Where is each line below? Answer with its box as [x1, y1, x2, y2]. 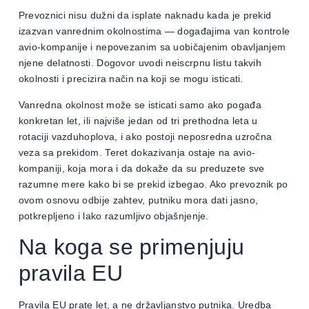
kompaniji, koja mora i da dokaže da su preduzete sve [18, 162, 265, 174]
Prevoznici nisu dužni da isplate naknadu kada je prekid [18, 10, 272, 21]
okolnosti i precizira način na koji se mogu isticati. [18, 73, 243, 85]
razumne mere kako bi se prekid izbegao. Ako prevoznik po [18, 178, 288, 190]
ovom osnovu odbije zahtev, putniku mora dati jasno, [18, 194, 259, 206]
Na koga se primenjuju [18, 234, 245, 259]
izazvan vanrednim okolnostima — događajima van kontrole [18, 26, 290, 37]
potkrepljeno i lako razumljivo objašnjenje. [18, 210, 209, 221]
